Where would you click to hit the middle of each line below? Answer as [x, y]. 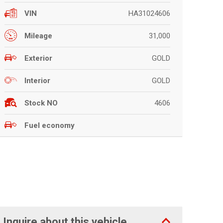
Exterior [38, 58]
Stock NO [41, 103]
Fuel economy [50, 125]
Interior [37, 80]
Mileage [38, 36]
